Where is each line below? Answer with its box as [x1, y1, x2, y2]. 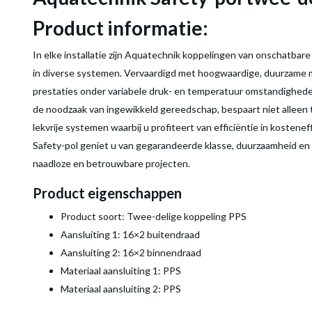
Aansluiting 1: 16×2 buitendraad [61, 228, 200, 240]
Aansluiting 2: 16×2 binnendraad [61, 247, 201, 258]
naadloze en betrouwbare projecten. [33, 157, 190, 169]
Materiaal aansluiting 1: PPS [61, 265, 181, 276]
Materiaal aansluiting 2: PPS [61, 283, 181, 295]
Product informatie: [33, 16, 208, 40]
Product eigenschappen [33, 185, 182, 201]
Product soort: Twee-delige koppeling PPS [61, 210, 247, 222]
